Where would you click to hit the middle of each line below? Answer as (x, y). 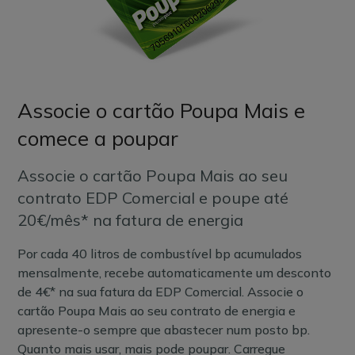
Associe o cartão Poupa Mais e (162, 111)
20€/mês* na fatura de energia (131, 220)
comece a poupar (98, 138)
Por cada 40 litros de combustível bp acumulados (160, 254)
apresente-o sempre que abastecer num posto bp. (164, 330)
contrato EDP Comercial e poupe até (153, 198)
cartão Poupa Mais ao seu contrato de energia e (157, 311)
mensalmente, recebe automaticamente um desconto (175, 273)
